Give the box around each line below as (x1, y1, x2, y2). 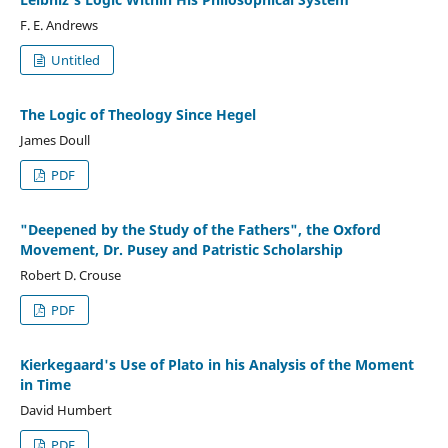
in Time (19, 374, 71, 394)
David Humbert (19, 400, 112, 419)
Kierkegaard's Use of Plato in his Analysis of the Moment (19, 354, 414, 374)
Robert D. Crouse (19, 265, 121, 284)
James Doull (19, 130, 90, 149)
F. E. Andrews (19, 15, 98, 34)
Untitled (48, 50, 101, 69)
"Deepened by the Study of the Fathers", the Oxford (19, 219, 381, 239)
